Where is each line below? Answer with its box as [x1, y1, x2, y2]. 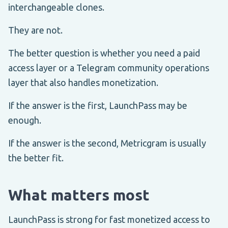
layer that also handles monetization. [8, 77, 158, 88]
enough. [8, 115, 41, 125]
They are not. [8, 24, 63, 35]
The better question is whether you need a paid [8, 47, 200, 58]
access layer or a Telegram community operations [8, 62, 209, 73]
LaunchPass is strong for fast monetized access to [8, 214, 210, 224]
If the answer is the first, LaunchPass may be [8, 100, 187, 110]
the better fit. [8, 152, 64, 163]
